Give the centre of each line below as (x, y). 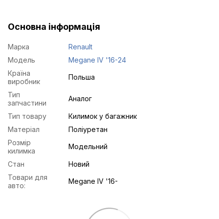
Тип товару (27, 116)
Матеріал (24, 129)
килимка (22, 151)
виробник (24, 81)
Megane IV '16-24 (97, 60)
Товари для (28, 177)
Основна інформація (54, 26)
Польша (82, 77)
